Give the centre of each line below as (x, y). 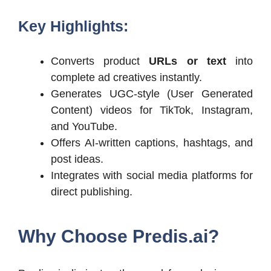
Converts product (100, 61)
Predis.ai (168, 236)
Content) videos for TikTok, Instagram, (152, 110)
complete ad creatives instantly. (126, 77)
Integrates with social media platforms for (152, 175)
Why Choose (73, 236)
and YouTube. (84, 126)
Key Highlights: (73, 26)
